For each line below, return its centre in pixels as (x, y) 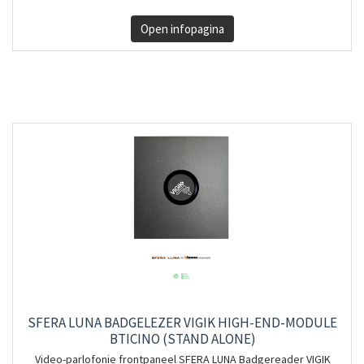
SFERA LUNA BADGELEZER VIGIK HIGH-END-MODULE (182, 323)
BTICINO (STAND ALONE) (182, 339)
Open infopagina (182, 29)
